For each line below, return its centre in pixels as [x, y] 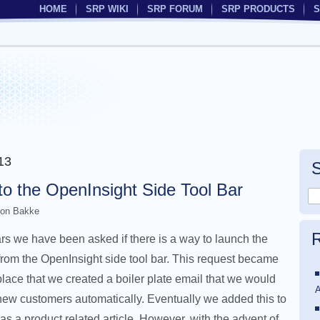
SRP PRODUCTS [258, 9]
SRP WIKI [107, 9]
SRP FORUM [175, 9]
